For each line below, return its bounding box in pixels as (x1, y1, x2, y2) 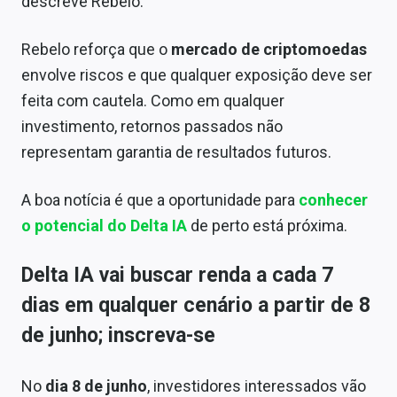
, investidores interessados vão (147, 376, 366, 395)
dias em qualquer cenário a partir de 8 (21, 292, 370, 317)
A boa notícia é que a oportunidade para (21, 190, 299, 209)
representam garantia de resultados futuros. (21, 142, 331, 161)
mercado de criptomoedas (171, 39, 367, 58)
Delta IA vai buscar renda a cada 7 (21, 262, 333, 287)
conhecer (299, 190, 368, 209)
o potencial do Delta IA (21, 215, 187, 235)
